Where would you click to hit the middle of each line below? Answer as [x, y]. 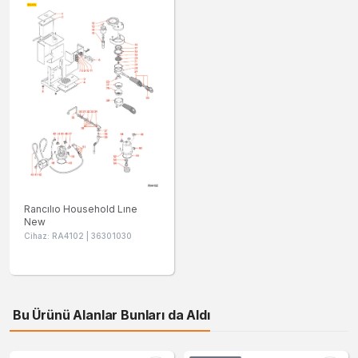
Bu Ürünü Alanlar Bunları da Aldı [110, 315]
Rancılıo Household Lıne [81, 209]
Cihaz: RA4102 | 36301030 [78, 236]
